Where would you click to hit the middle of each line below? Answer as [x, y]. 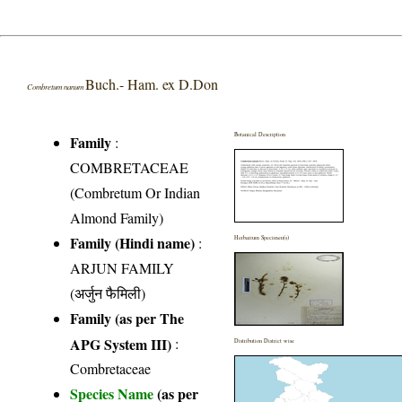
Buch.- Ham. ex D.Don [152, 83]
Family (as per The [127, 318]
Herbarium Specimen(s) [262, 237]
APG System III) [121, 343]
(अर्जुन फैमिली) [108, 293]
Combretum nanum [57, 86]
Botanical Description [260, 134]
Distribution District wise [265, 340]
